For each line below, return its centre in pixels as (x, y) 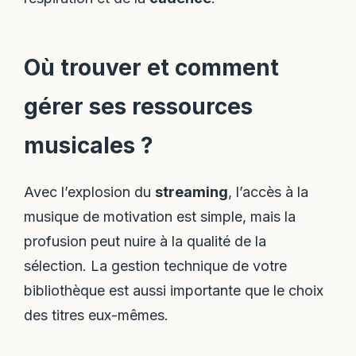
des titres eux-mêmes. (97, 315)
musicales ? (89, 145)
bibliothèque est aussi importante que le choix (174, 290)
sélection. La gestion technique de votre (156, 265)
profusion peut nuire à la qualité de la (145, 241)
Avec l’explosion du (90, 192)
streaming (192, 192)
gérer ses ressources (139, 106)
